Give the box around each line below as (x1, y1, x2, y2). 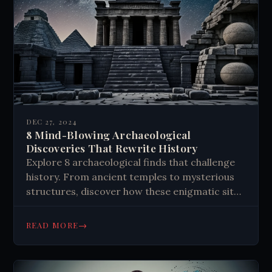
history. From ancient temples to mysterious (25, 171, 234, 183)
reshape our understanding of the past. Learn (25, 200, 240, 212)
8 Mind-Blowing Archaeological (25, 127, 191, 142)
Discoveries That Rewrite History (25, 141, 198, 155)
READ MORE (25, 220, 79, 231)
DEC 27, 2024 (25, 117, 78, 127)
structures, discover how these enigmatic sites (25, 185, 244, 198)
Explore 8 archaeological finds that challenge (25, 156, 235, 169)
